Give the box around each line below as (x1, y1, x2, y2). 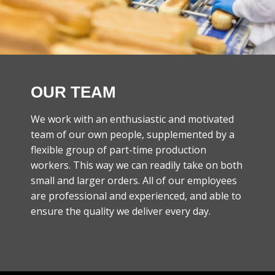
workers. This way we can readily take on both (31, 158, 242, 172)
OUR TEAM (31, 82, 116, 101)
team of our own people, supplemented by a (31, 127, 234, 141)
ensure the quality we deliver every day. (31, 204, 211, 218)
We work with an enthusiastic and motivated (31, 112, 234, 126)
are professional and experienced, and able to (31, 188, 241, 203)
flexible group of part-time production (31, 142, 206, 157)
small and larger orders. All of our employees (31, 173, 237, 187)
